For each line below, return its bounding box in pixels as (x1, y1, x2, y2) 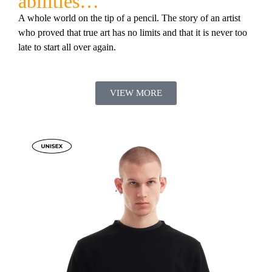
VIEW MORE (110, 88, 162, 98)
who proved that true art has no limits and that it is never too (18, 27, 247, 38)
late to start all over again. (18, 41, 116, 52)
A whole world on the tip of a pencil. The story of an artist (18, 12, 240, 23)
